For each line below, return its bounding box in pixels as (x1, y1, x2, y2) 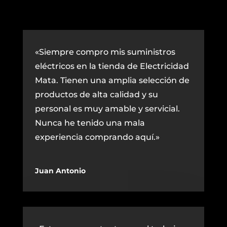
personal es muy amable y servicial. (34, 104, 180, 114)
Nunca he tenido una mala (34, 118, 145, 128)
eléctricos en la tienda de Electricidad (34, 61, 189, 71)
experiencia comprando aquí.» (34, 132, 160, 142)
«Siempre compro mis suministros (34, 47, 175, 57)
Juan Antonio (34, 166, 86, 176)
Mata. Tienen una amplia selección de (34, 75, 190, 86)
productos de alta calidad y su (34, 90, 158, 100)
